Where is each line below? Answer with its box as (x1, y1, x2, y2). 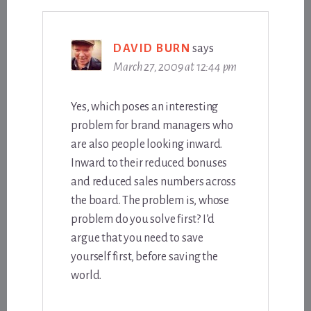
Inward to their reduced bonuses (71, 157, 228, 170)
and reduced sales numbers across (71, 176, 236, 189)
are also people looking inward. (71, 138, 223, 151)
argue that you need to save (71, 232, 203, 245)
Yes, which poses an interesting (71, 101, 219, 114)
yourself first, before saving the (71, 251, 218, 264)
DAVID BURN (113, 42, 191, 56)
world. (71, 269, 102, 283)
